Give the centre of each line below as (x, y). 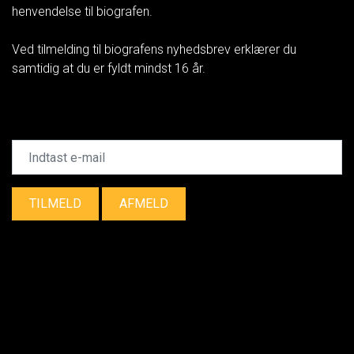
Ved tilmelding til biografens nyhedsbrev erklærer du (154, 49)
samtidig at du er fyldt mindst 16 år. (109, 68)
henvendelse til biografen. (82, 11)
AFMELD (144, 203)
